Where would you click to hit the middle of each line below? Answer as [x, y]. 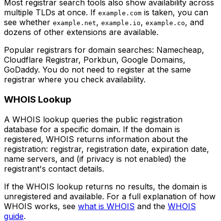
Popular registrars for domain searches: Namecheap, [104, 50]
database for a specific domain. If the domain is [92, 129]
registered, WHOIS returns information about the [96, 139]
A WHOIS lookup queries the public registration [93, 119]
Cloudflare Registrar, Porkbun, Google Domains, [95, 60]
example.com [120, 13]
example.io [121, 23]
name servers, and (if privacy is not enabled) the [95, 159]
